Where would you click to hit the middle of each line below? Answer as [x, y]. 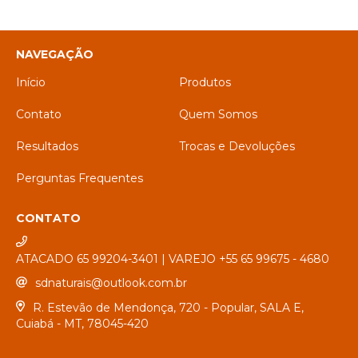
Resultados [47, 146]
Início [31, 82]
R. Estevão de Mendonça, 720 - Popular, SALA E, [168, 307]
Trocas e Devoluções [237, 146]
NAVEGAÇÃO [55, 54]
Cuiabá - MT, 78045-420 [82, 324]
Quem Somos [218, 114]
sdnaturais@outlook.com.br [111, 282]
